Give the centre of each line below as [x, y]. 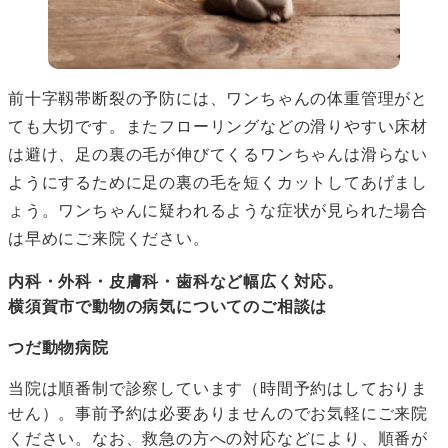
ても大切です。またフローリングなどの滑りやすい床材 [218, 127]
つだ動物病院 [58, 348]
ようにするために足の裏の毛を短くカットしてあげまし [218, 183]
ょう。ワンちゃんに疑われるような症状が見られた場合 [218, 211]
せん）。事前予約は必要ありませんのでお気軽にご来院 [218, 414]
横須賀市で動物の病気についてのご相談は [168, 307]
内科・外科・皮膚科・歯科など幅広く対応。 [176, 282]
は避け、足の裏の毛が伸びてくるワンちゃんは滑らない [218, 155]
